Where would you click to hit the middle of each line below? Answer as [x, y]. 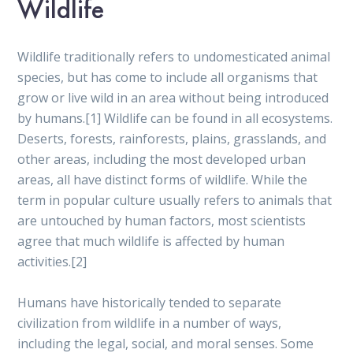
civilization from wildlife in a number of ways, [150, 323]
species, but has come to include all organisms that [168, 77]
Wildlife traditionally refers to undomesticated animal [174, 56]
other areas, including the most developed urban [162, 159]
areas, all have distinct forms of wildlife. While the [163, 179]
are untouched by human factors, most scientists [162, 220]
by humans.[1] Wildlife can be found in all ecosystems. [175, 118]
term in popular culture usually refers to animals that [175, 200]
